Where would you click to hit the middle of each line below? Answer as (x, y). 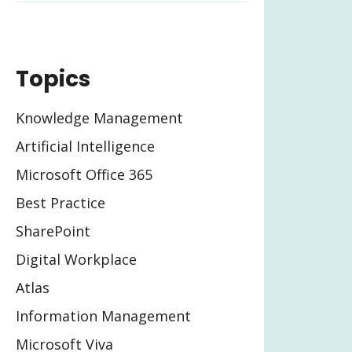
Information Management (103, 315)
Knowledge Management (99, 117)
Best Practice (60, 202)
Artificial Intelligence (85, 146)
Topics (53, 79)
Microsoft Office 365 (84, 174)
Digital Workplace (76, 259)
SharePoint (53, 231)
